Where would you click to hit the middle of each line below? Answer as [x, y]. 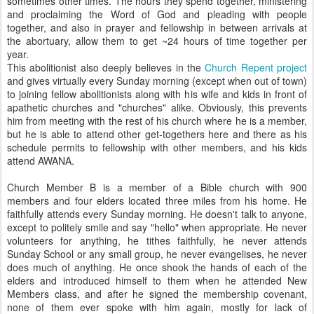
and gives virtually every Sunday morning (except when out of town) [157, 81]
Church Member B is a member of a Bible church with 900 [157, 187]
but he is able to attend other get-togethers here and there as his [157, 134]
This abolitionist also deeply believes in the [106, 67]
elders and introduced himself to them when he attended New [157, 280]
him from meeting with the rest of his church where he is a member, [157, 121]
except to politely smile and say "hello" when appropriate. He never [157, 227]
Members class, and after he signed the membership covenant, [157, 294]
